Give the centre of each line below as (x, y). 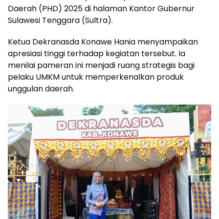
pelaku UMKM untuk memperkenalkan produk (96, 77)
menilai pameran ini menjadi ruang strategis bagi (101, 65)
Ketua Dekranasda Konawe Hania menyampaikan (103, 42)
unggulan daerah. (41, 89)
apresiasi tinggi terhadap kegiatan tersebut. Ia (97, 54)
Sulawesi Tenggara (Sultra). (60, 20)
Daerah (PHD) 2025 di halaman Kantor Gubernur (101, 9)
